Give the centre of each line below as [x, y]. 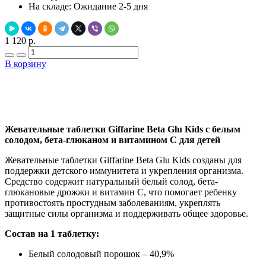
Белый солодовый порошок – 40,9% [101, 254]
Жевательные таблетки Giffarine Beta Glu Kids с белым [123, 129]
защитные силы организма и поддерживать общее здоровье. [126, 213]
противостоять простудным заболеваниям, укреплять [113, 202]
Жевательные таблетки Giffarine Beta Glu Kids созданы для [123, 160]
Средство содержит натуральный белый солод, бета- [111, 181]
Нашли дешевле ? [133, 109]
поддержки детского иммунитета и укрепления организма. [124, 170]
